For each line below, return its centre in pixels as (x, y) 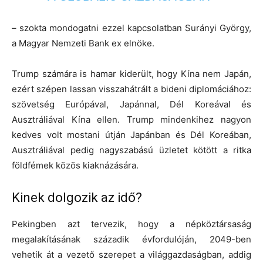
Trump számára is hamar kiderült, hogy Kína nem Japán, (131, 74)
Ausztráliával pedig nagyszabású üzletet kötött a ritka (131, 150)
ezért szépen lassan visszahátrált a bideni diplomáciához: (131, 89)
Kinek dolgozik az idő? (77, 198)
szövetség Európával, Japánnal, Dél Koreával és (131, 104)
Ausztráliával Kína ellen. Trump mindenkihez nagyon (131, 120)
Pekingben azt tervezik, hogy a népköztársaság (131, 224)
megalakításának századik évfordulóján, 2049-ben (131, 240)
